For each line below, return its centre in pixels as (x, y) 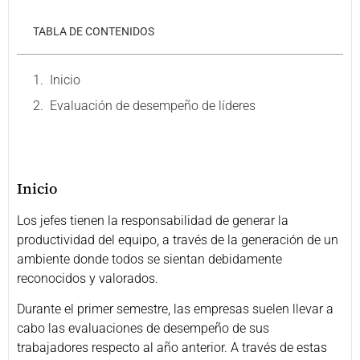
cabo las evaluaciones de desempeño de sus (143, 329)
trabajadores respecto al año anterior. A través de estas (172, 348)
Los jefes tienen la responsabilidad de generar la (153, 221)
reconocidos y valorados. (88, 278)
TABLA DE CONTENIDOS (94, 31)
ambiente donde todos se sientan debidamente (149, 259)
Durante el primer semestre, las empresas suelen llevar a (175, 309)
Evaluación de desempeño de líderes (153, 106)
